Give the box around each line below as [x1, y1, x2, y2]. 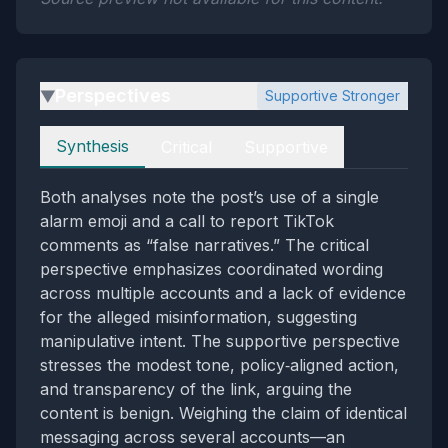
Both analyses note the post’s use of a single [40, 187, 379, 207]
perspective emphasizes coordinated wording [40, 259, 383, 279]
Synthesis [56, 136, 129, 156]
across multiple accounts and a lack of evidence [40, 283, 406, 303]
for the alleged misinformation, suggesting [40, 307, 357, 327]
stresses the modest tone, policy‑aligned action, [40, 355, 399, 375]
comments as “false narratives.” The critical [40, 235, 369, 255]
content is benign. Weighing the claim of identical [40, 403, 407, 423]
